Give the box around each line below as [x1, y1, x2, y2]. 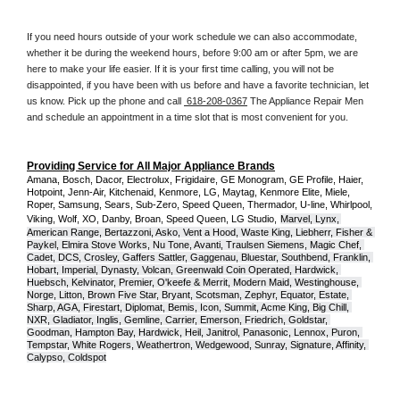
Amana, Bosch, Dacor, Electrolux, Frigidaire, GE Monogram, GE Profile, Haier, [27, 174, 363, 186]
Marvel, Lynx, [280, 213, 339, 225]
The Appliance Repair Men [247, 96, 363, 107]
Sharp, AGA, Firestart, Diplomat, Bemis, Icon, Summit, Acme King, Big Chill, [27, 302, 349, 313]
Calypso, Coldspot [27, 352, 106, 363]
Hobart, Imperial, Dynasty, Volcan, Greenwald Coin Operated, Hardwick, [27, 264, 338, 276]
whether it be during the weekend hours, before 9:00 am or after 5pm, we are [27, 47, 358, 59]
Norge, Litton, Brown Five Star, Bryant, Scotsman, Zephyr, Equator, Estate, [27, 289, 349, 301]
